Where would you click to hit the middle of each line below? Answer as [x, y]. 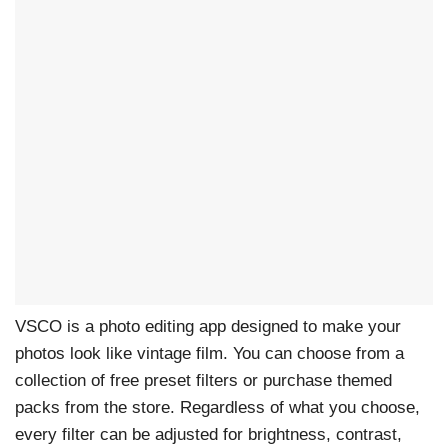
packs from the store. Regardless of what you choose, [217, 408]
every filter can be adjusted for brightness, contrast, [208, 435]
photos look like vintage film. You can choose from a [209, 354]
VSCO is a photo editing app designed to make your [208, 327]
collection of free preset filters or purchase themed [203, 381]
